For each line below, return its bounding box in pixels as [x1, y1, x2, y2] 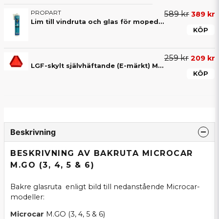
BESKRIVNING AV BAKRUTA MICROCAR [10, 148, 193, 158]
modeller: [10, 193, 46, 202]
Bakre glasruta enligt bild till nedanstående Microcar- [10, 182, 200, 192]
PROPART [31, 9, 61, 16]
